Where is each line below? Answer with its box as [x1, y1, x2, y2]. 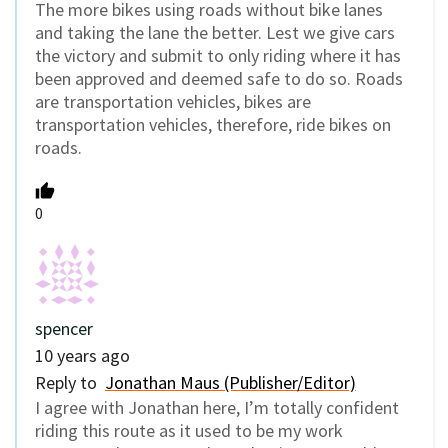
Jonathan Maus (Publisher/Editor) [105, 370, 356, 394]
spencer [35, 316, 93, 340]
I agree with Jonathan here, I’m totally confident [35, 395, 399, 419]
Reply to [35, 370, 105, 394]
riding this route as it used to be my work [35, 418, 343, 442]
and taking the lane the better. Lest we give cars [35, 20, 395, 44]
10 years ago [35, 343, 130, 367]
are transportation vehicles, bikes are [35, 89, 311, 113]
